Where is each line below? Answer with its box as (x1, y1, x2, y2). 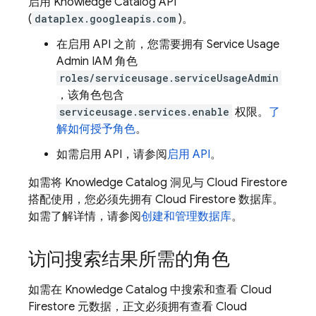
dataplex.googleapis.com (35, 12, 176, 25)
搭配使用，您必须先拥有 (28, 193, 155, 207)
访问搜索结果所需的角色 (28, 248, 230, 270)
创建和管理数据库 (141, 209, 231, 224)
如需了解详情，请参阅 (28, 209, 141, 224)
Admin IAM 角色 (56, 54, 138, 68)
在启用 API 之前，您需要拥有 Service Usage (56, 37, 279, 51)
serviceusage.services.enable (59, 105, 229, 119)
